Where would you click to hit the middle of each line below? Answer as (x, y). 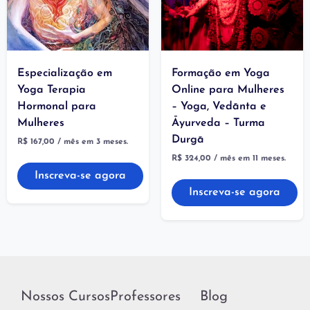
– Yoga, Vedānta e (219, 107)
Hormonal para (57, 107)
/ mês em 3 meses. (93, 142)
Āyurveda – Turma (218, 124)
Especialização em (65, 74)
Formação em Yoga (220, 74)
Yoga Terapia (52, 90)
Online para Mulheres (228, 90)
